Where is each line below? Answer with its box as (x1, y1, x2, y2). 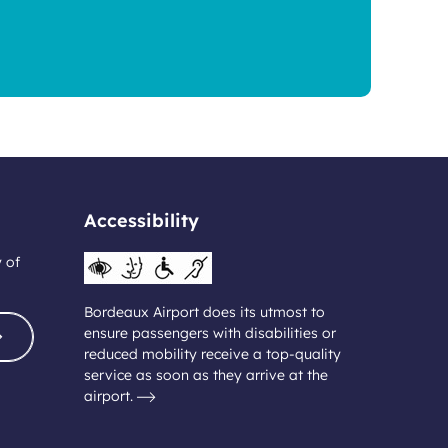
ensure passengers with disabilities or (83, 323, 336, 342)
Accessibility (83, 208, 199, 232)
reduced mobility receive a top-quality (83, 344, 341, 363)
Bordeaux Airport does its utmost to (83, 302, 325, 321)
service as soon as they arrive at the (83, 365, 328, 384)
